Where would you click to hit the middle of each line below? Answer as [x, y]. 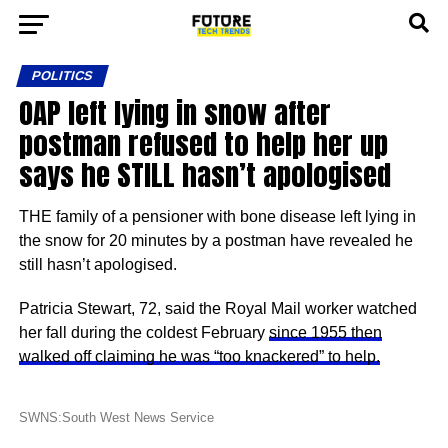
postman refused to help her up [203, 143]
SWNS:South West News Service [116, 417]
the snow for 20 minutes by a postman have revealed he [215, 240]
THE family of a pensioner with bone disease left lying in [217, 216]
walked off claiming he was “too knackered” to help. [199, 356]
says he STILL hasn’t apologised [204, 174]
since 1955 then [325, 332]
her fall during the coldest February [143, 332]
